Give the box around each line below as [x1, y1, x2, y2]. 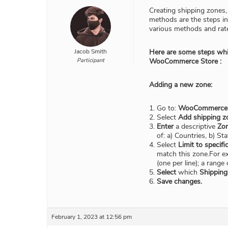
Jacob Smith [74, 47, 107, 56]
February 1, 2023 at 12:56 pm [51, 213, 132, 221]
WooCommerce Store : [149, 56, 221, 67]
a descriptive [174, 122, 217, 132]
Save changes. [157, 177, 202, 187]
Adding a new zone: [149, 80, 212, 90]
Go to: [157, 103, 178, 113]
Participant [76, 56, 104, 65]
